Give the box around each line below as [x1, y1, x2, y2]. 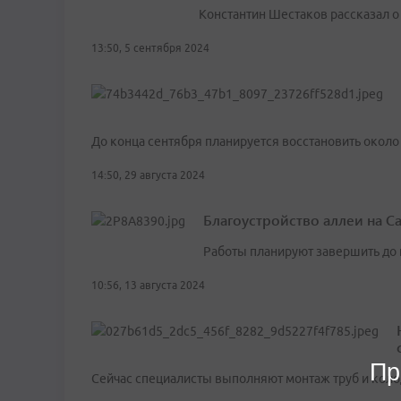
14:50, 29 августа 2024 [91, 169, 205, 182]
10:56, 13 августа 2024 [91, 279, 205, 292]
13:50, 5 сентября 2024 [91, 42, 209, 55]
